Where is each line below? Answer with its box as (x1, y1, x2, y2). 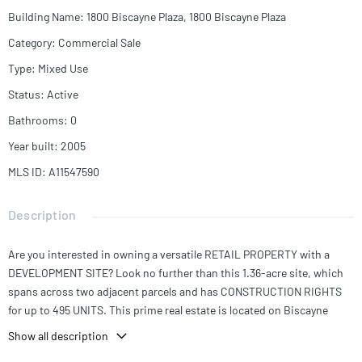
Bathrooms (8, 113, 64, 128)
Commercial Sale (58, 36, 141, 50)
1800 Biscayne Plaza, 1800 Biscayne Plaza (86, 10, 286, 24)
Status (8, 87, 40, 102)
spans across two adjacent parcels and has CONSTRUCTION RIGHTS (8, 284, 342, 299)
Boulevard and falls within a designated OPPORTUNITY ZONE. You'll (8, 322, 336, 336)
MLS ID (8, 165, 42, 179)
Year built (8, 139, 54, 154)
